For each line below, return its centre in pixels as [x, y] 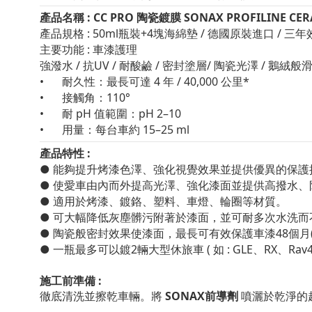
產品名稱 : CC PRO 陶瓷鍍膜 [112, 18]
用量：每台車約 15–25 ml [127, 130]
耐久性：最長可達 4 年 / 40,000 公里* [156, 82]
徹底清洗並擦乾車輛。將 [102, 297]
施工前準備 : [71, 281]
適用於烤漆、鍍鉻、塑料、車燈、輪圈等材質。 [170, 202]
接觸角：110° [96, 98]
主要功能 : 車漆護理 [88, 50]
